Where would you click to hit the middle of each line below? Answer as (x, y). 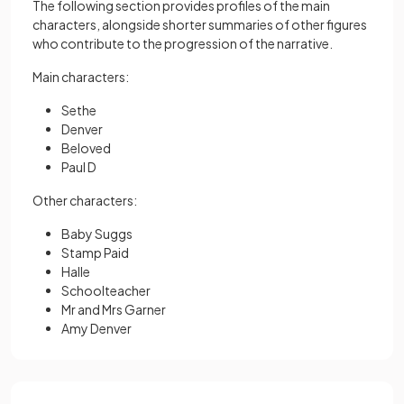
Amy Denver (96, 328)
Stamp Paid (95, 252)
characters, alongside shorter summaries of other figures (200, 24)
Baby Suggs (97, 234)
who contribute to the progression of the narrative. (183, 43)
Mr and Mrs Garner (114, 309)
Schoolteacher (106, 290)
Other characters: (85, 200)
